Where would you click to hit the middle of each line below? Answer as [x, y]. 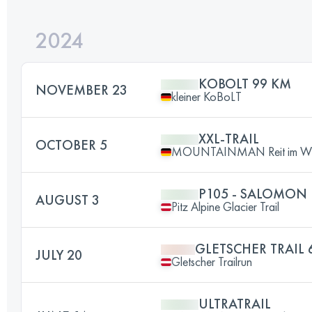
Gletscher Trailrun [212, 262]
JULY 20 [59, 255]
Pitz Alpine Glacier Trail [225, 206]
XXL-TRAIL [229, 139]
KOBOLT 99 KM [245, 84]
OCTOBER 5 [71, 145]
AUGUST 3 [68, 200]
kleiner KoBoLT [206, 96]
